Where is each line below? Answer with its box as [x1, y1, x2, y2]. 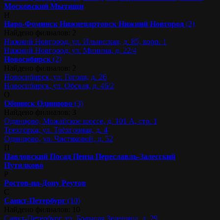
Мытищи [50, 1, 83, 10]
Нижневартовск [59, 19, 116, 28]
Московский [4, 1, 48, 10]
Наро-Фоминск [4, 19, 57, 28]
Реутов [61, 178, 86, 187]
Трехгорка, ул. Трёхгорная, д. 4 [4, 125, 108, 134]
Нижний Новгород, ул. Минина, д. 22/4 [4, 46, 137, 55]
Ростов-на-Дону [4, 178, 59, 187]
